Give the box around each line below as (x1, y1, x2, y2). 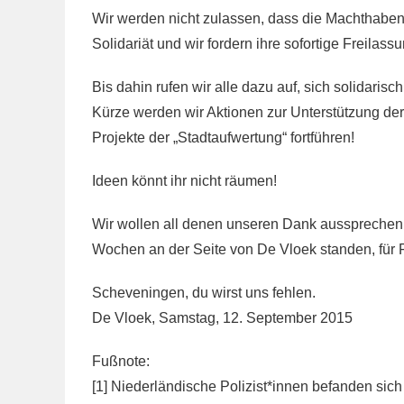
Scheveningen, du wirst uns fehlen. (92, 285, 316, 300)
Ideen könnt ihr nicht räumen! (92, 173, 277, 188)
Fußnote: (92, 353, 150, 369)
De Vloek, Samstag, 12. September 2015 (92, 310, 353, 326)
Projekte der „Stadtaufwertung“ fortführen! (92, 130, 354, 145)
